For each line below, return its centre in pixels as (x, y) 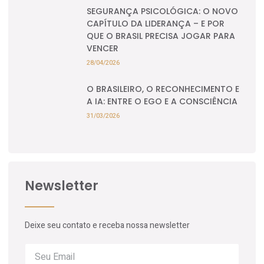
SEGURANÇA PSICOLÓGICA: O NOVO (162, 11)
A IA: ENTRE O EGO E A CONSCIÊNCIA (162, 101)
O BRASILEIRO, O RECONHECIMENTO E (163, 89)
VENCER (103, 48)
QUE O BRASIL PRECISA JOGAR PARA (161, 36)
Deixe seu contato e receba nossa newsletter (107, 225)
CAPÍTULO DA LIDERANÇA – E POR (156, 23)
